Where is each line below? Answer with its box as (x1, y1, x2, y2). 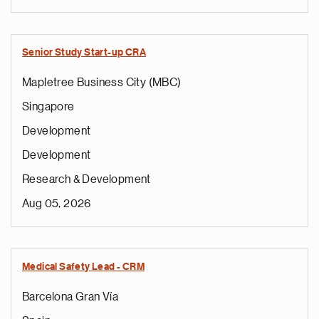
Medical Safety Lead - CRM (22, 262, 145, 272)
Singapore (22, 101, 75, 113)
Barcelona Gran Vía (22, 291, 119, 303)
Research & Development (22, 174, 151, 185)
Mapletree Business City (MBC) (22, 77, 182, 88)
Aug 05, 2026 (22, 198, 91, 209)
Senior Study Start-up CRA (22, 48, 146, 58)
